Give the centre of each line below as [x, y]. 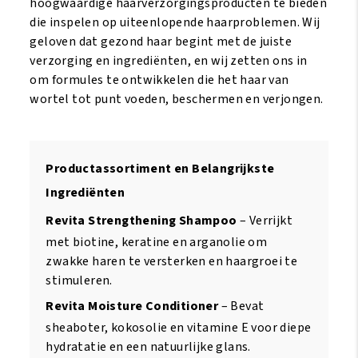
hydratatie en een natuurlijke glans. [148, 346]
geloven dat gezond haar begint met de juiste [161, 41]
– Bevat [241, 306]
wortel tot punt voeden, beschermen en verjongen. [177, 99]
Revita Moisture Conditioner [132, 306]
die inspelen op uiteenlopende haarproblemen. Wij [175, 22]
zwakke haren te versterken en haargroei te [172, 261]
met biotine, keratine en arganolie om [157, 242]
